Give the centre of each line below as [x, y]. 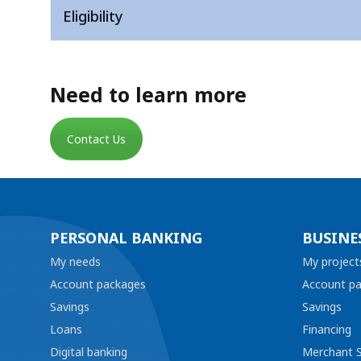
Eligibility [93, 17]
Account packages [98, 284]
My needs [75, 262]
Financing [326, 330]
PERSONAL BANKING [126, 239]
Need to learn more [148, 95]
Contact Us [96, 139]
